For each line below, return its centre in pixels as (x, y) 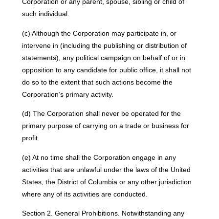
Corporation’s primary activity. (67, 94)
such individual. (45, 14)
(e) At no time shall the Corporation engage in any (99, 157)
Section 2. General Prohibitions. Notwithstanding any (103, 213)
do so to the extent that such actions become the (97, 82)
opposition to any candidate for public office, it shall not (106, 70)
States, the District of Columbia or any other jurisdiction (107, 182)
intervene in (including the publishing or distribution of (104, 45)
